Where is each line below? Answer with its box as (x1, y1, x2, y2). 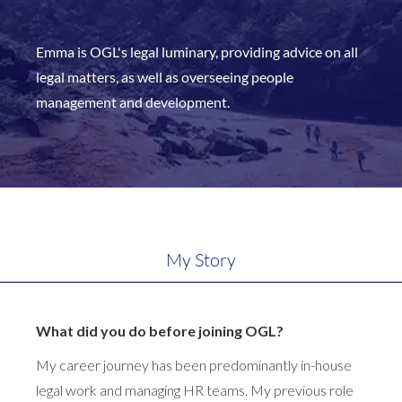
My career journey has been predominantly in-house (36, 355, 352, 373)
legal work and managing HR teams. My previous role (36, 380, 354, 398)
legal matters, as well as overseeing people (36, 67, 293, 85)
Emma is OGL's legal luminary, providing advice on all (36, 42, 358, 60)
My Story (166, 248, 236, 271)
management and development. (36, 92, 230, 110)
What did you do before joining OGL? (36, 321, 284, 339)
